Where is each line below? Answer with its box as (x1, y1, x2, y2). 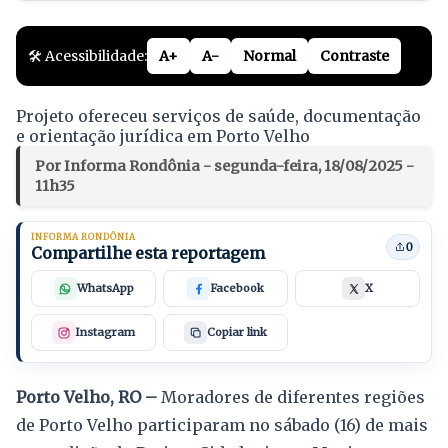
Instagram (75, 325, 135, 340)
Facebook (210, 281, 264, 296)
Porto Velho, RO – (16, 387, 157, 408)
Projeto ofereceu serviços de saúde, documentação (16, 106, 421, 127)
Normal (243, 47, 296, 66)
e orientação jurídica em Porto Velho (16, 126, 310, 147)
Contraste (320, 47, 389, 66)
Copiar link (207, 325, 267, 340)
